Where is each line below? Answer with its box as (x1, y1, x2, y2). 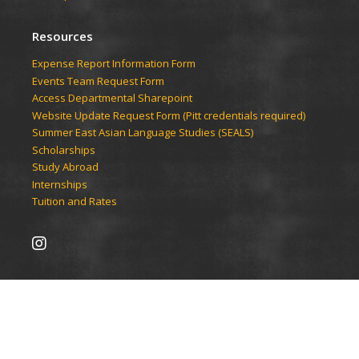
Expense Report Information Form (32, 56, 196, 71)
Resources (32, 28, 93, 45)
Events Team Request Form (32, 73, 164, 88)
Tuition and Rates (32, 194, 117, 209)
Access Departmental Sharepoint (32, 91, 192, 106)
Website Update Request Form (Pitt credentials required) (32, 107, 305, 123)
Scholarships (32, 142, 95, 157)
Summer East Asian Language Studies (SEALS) (32, 125, 253, 140)
